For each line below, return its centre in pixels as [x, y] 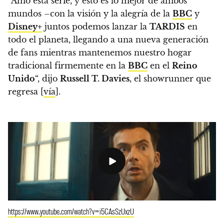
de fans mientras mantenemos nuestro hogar [100, 52]
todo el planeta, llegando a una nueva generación [108, 39]
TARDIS [167, 26]
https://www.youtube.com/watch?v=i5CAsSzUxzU [71, 211]
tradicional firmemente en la [68, 65]
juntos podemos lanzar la [96, 26]
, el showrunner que [170, 78]
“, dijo [47, 78]
